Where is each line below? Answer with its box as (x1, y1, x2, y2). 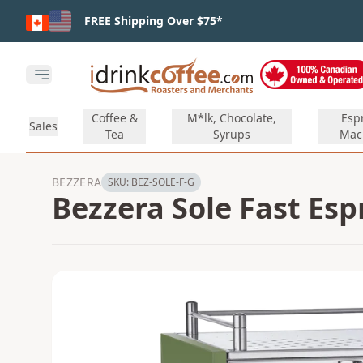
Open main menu (37, 74, 145, 92)
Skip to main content (6, 6, 133, 24)
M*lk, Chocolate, (187, 110, 277, 126)
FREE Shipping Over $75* (84, 13, 223, 28)
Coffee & (92, 110, 139, 126)
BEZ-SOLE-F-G (131, 175, 195, 189)
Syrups (213, 126, 251, 142)
